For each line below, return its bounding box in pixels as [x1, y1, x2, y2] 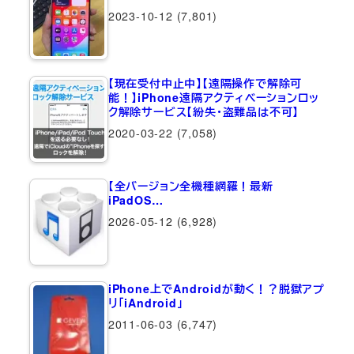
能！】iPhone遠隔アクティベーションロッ [107, 88, 319, 105]
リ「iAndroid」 [107, 294, 183, 311]
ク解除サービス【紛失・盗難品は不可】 [107, 103, 299, 119]
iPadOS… [107, 191, 164, 208]
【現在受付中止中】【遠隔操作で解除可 [107, 74, 303, 91]
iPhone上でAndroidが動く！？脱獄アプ [107, 280, 325, 296]
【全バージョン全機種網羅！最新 [107, 177, 273, 194]
